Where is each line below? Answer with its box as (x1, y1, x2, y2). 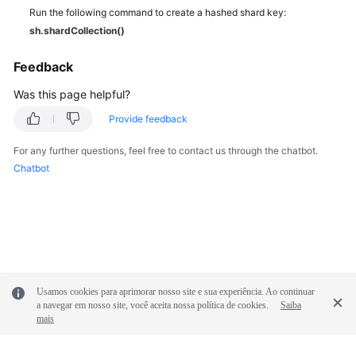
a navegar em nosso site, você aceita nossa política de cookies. (37, 299, 269, 311)
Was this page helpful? (14, 87, 130, 101)
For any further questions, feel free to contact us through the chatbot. (14, 145, 318, 157)
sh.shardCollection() (29, 25, 125, 37)
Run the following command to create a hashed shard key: (29, 6, 286, 18)
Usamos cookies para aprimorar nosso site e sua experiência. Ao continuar (37, 285, 315, 297)
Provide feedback (109, 113, 188, 125)
